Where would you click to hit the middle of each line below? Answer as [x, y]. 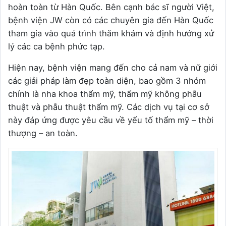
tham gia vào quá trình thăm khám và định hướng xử [111, 33]
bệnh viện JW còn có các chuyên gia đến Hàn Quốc [111, 20]
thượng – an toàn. [43, 133]
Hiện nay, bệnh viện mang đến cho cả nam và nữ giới [113, 67]
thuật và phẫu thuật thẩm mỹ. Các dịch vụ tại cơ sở [109, 107]
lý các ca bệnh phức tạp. [56, 46]
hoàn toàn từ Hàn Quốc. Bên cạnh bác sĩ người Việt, [111, 7]
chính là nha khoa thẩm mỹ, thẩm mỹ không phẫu [105, 94]
